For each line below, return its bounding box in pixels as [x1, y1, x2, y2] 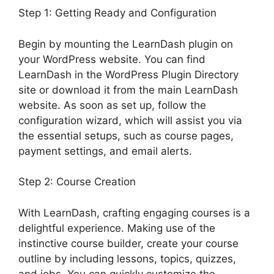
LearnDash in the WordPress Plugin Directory [18, 68, 239, 81]
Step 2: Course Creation [18, 176, 136, 188]
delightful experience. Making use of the [18, 221, 215, 234]
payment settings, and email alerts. [18, 144, 192, 157]
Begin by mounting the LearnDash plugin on [18, 37, 233, 50]
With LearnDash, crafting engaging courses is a [18, 206, 250, 219]
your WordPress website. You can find [18, 53, 206, 65]
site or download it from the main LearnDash [18, 83, 238, 96]
